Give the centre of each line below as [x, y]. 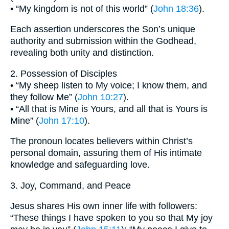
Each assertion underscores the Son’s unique [103, 29]
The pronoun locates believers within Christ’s [101, 141]
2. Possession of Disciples [64, 73]
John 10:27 [100, 97]
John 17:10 [62, 120]
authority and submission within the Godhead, [103, 41]
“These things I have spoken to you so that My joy [111, 218]
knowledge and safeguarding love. [80, 165]
